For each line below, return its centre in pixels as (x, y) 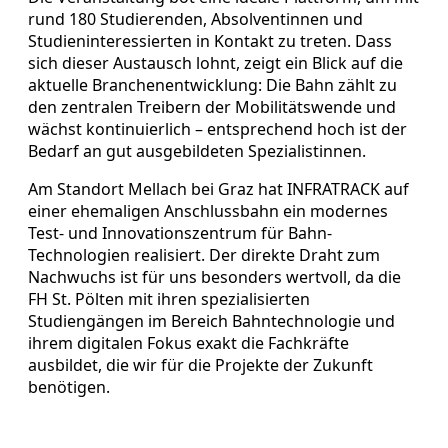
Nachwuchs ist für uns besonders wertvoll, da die (214, 276)
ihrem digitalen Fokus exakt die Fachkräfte (188, 342)
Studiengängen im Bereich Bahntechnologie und (211, 320)
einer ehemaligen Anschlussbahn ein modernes (208, 210)
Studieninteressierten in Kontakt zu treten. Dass (210, 40)
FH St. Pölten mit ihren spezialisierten (169, 298)
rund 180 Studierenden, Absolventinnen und (195, 18)
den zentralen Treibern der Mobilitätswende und (212, 106)
